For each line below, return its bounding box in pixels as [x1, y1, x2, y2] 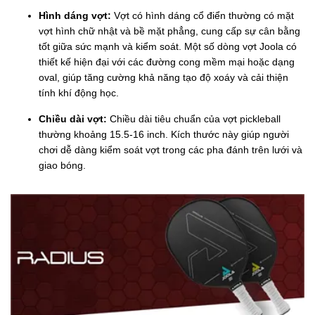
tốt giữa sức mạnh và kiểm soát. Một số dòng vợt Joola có [39, 41, 297, 53]
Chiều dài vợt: [39, 113, 110, 125]
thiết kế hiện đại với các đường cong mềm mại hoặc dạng [39, 56, 295, 68]
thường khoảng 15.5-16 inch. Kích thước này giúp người [39, 129, 289, 141]
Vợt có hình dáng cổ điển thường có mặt [114, 10, 294, 22]
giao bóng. [39, 160, 86, 172]
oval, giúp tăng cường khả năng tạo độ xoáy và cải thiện [39, 72, 288, 84]
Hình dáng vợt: [39, 10, 114, 22]
